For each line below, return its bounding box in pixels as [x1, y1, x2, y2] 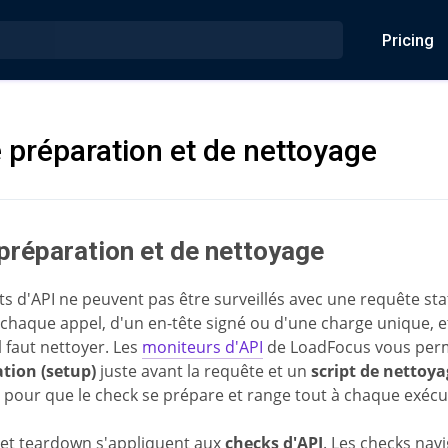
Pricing [382, 30, 434, 50]
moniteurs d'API [142, 336, 263, 358]
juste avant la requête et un [96, 360, 311, 382]
